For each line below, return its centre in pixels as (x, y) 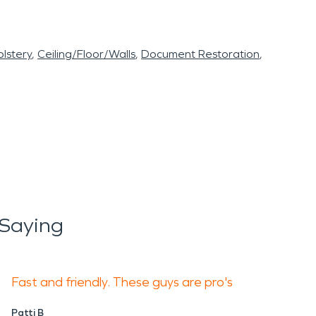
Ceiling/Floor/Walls (86, 54)
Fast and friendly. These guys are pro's (122, 282)
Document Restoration (200, 54)
